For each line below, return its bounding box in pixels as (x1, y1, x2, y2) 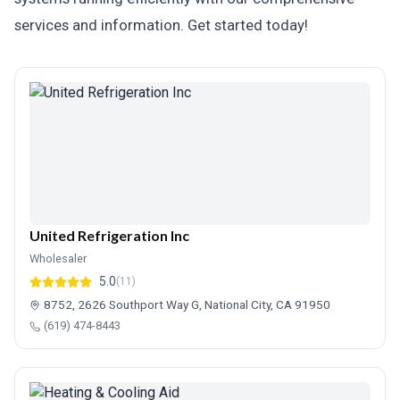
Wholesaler (29, 252, 87, 265)
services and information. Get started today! (14, 16, 308, 34)
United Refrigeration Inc (29, 227, 189, 244)
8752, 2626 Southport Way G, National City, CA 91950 (44, 297, 330, 312)
